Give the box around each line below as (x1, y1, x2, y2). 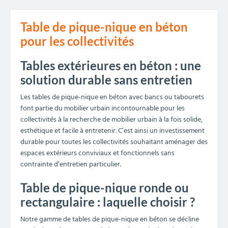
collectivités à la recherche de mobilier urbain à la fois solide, (20, 114, 203, 126)
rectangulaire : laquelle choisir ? (20, 194, 195, 209)
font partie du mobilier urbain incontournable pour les (20, 103, 185, 115)
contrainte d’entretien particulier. (20, 159, 121, 170)
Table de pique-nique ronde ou (20, 180, 189, 195)
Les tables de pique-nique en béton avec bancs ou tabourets (20, 92, 204, 103)
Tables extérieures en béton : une (20, 58, 201, 73)
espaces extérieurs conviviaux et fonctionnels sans (20, 148, 175, 159)
